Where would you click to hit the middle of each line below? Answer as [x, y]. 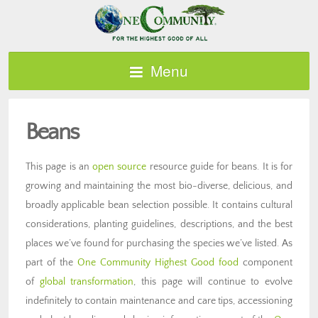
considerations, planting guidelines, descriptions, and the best [159, 224]
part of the [51, 262]
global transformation [87, 281]
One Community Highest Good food [158, 262]
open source [120, 166]
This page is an [59, 166]
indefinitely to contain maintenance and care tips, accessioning [159, 301]
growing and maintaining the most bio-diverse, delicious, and [159, 186]
